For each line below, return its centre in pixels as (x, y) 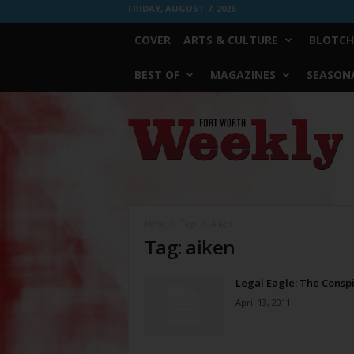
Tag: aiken (190, 247)
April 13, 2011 (263, 302)
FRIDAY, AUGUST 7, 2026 (181, 8)
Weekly (144, 139)
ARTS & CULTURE (230, 40)
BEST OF (156, 75)
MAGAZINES (243, 75)
